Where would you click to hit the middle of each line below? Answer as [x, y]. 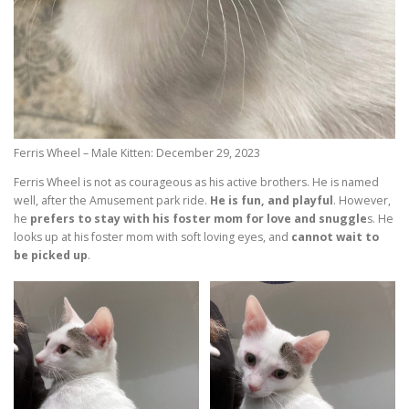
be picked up [51, 255]
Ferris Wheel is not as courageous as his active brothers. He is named [196, 182]
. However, [362, 200]
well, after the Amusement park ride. [112, 200]
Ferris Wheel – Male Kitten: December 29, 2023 [137, 152]
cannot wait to [335, 236]
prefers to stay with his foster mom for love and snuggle [197, 218]
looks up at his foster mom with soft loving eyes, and [152, 236]
